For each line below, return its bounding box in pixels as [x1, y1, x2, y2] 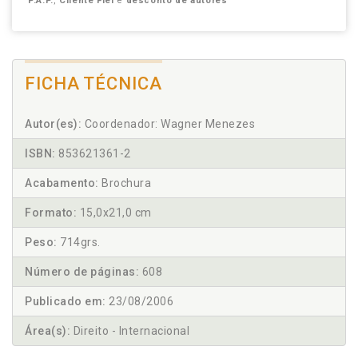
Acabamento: [25, 177, 99, 189]
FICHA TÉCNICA [25, 74, 162, 93]
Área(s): [25, 324, 70, 337]
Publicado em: [25, 295, 106, 308]
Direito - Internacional [70, 324, 189, 337]
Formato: [25, 206, 77, 219]
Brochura [98, 177, 151, 189]
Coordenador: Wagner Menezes [82, 117, 255, 130]
